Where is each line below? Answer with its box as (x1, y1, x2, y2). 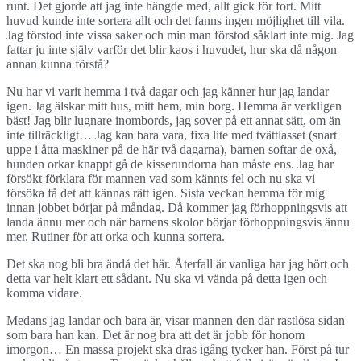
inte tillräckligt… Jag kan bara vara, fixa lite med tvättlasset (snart (6, 128, 337, 143)
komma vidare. (6, 286, 82, 301)
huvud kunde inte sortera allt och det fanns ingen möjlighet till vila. (6, 14, 345, 28)
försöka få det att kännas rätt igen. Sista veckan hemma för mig (6, 186, 325, 201)
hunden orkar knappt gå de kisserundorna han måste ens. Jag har (6, 157, 334, 172)
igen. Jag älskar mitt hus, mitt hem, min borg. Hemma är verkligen (6, 99, 342, 114)
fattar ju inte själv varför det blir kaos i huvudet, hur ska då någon (6, 43, 337, 57)
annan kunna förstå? (6, 57, 109, 72)
